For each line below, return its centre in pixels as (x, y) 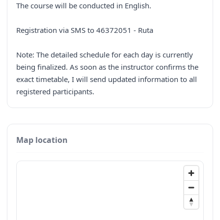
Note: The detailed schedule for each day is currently (105, 55)
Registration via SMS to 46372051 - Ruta (85, 30)
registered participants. (55, 92)
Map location (42, 140)
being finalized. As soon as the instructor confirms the (107, 67)
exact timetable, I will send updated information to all (107, 79)
